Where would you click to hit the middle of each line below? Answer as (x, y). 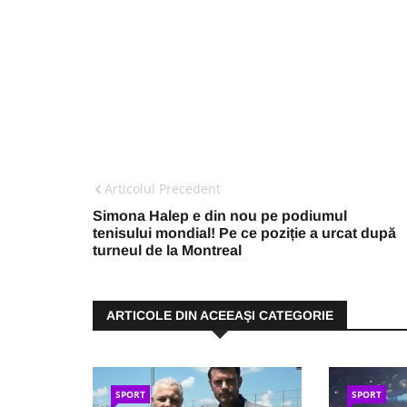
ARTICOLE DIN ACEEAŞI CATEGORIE (220, 315)
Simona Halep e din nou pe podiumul (220, 216)
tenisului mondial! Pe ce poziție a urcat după (244, 233)
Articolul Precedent (163, 189)
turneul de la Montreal (167, 250)
